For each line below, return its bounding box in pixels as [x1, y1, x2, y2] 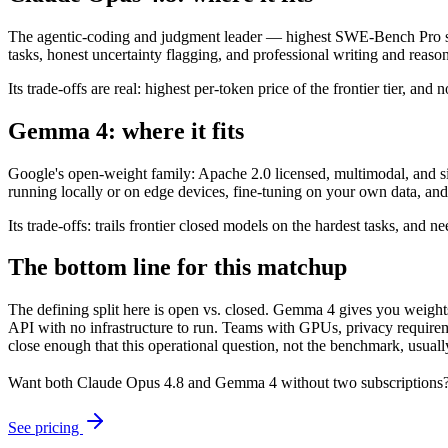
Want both [8, 374, 77, 392]
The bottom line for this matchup [8, 254, 347, 281]
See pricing [8, 419, 83, 437]
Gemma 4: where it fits [8, 117, 244, 144]
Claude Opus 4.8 [77, 374, 184, 392]
